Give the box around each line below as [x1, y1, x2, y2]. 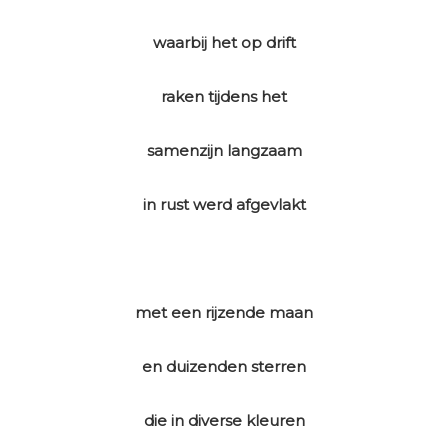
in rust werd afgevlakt [142, 195, 306, 215]
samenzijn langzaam [146, 141, 302, 161]
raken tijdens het [161, 87, 287, 107]
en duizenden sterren [142, 357, 306, 377]
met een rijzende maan [135, 303, 313, 323]
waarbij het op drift [152, 33, 296, 53]
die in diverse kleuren [143, 411, 305, 431]
